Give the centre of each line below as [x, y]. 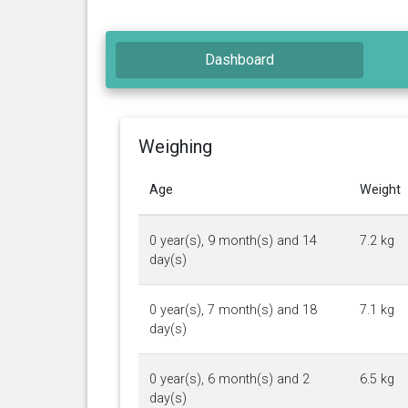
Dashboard [240, 59]
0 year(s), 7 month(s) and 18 [233, 310]
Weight [380, 189]
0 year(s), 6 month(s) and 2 [229, 379]
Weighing [175, 146]
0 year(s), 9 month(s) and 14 [233, 240]
